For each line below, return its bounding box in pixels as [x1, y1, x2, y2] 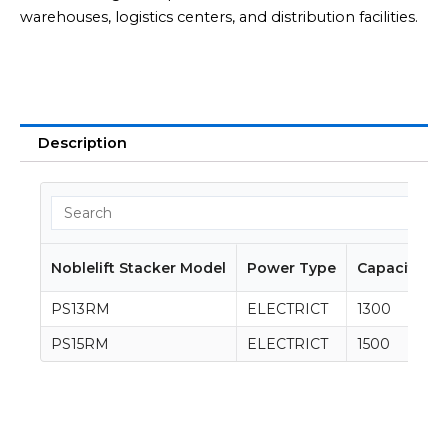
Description [37, 133, 127, 152]
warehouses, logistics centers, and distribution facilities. [20, 7, 418, 26]
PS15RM [50, 334, 109, 353]
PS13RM [50, 299, 110, 318]
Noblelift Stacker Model [50, 258, 226, 277]
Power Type [246, 258, 336, 277]
